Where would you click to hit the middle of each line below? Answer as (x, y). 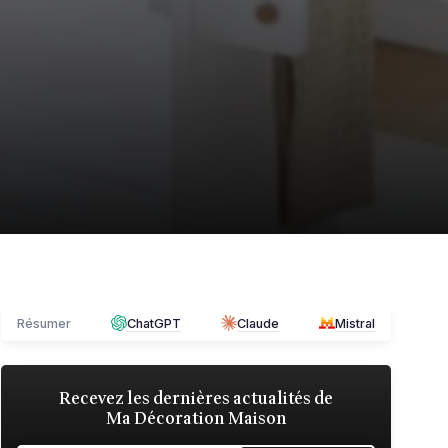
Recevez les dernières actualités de (196, 398)
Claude (258, 323)
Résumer (44, 323)
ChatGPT (154, 323)
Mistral (355, 323)
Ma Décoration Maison (196, 418)
